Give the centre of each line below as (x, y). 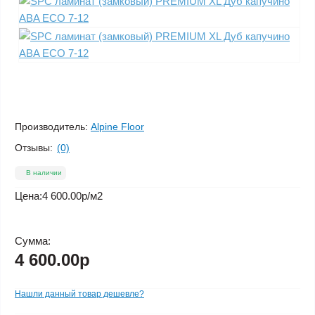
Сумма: (33, 241)
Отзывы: (34, 147)
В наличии (44, 173)
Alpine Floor (117, 127)
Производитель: (51, 127)
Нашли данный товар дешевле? (79, 294)
